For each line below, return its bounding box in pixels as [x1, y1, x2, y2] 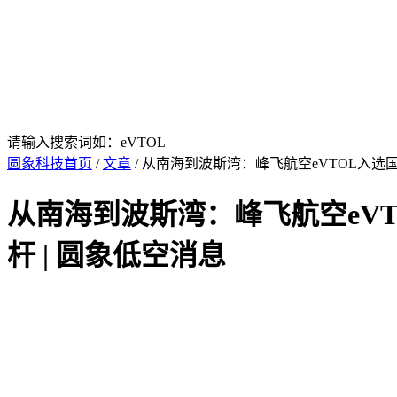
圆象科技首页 [7, 156, 92, 171]
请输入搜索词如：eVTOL [7, 135, 166, 150]
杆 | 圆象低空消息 [7, 239, 226, 272]
